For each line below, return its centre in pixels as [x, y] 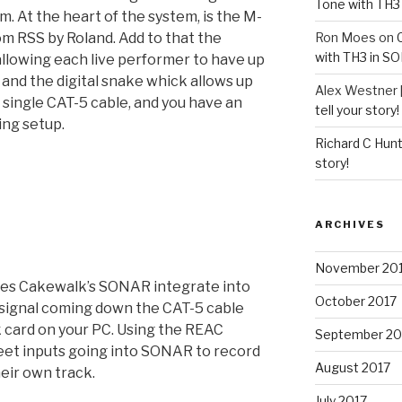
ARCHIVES [350, 224]
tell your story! [357, 109]
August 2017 [352, 367]
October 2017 [355, 301]
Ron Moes [345, 37]
